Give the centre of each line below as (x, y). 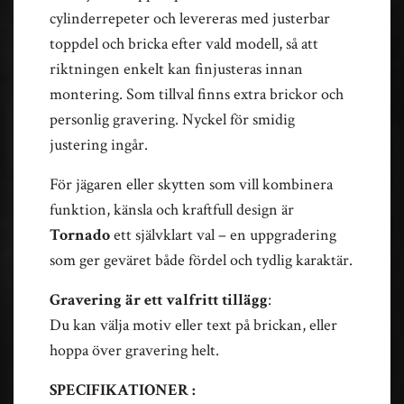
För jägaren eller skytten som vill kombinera (191, 184)
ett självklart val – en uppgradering (223, 234)
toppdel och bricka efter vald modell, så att (184, 43)
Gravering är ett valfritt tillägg (159, 299)
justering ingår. (99, 144)
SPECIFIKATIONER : (123, 390)
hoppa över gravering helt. (134, 350)
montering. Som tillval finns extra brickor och (197, 94)
